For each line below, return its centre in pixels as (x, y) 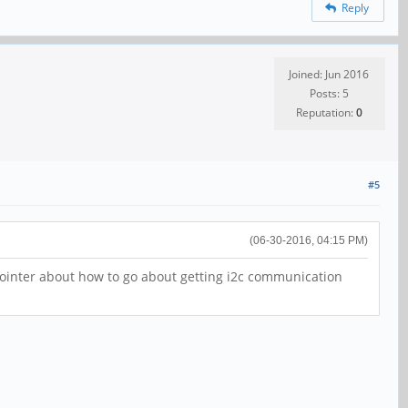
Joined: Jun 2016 (329, 74)
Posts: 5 (329, 93)
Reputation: (326, 112)
